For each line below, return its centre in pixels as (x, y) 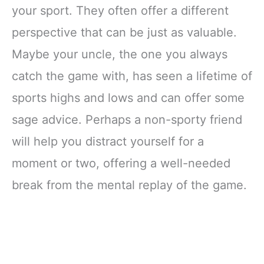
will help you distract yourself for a (108, 142)
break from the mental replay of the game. (129, 185)
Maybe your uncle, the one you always (120, 55)
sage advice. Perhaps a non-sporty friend (127, 120)
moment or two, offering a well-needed (121, 164)
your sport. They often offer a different (120, 11)
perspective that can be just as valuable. (124, 33)
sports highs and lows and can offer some (128, 98)
